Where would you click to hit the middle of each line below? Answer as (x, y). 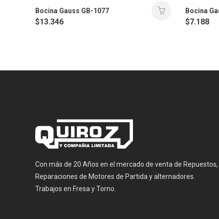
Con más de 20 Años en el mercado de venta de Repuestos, (127, 164)
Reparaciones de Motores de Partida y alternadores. (115, 176)
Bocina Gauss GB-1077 (72, 11)
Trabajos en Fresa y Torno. (76, 188)
